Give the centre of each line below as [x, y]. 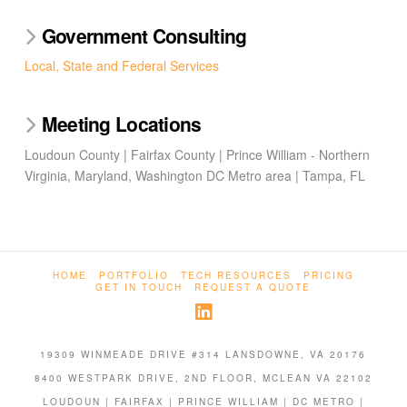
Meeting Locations [121, 124]
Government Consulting [144, 35]
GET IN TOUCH [139, 287]
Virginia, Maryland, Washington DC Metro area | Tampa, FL [194, 175]
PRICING [328, 275]
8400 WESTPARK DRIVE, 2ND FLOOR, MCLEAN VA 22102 [203, 377]
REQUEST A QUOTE [253, 287]
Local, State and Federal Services [121, 66]
